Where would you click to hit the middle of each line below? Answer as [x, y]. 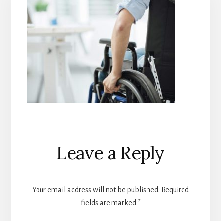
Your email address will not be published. [96, 190]
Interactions [73, 162]
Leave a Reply [110, 153]
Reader [54, 141]
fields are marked [109, 203]
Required [175, 190]
